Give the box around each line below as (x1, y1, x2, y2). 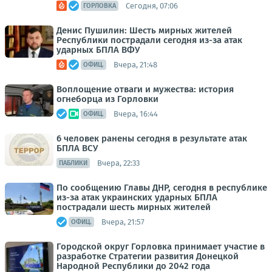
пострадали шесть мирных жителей (56, 202, 211, 213)
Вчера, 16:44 (114, 109, 158, 118)
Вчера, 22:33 (97, 158, 140, 168)
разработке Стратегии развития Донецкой (56, 251, 239, 262)
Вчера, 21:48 (114, 59, 157, 69)
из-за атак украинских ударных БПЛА (56, 192, 217, 203)
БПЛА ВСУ (56, 143, 98, 154)
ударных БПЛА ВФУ (56, 44, 140, 56)
